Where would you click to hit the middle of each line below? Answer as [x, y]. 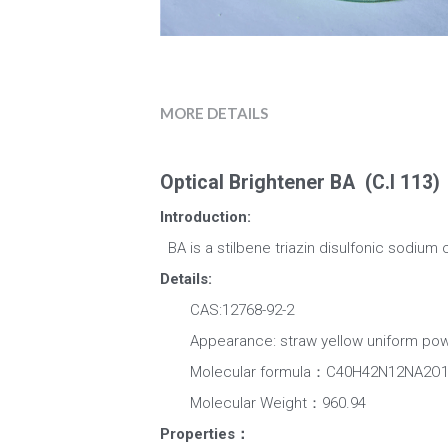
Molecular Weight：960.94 [262, 403]
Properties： [204, 434]
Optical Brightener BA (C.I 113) [302, 183]
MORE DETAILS [213, 113]
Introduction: [205, 217]
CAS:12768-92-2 [226, 310]
